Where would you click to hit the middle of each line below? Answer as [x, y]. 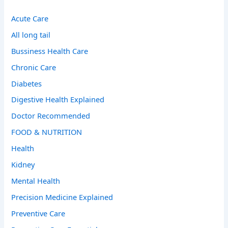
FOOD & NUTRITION [47, 132]
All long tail [31, 34]
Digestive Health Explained [58, 99]
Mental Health [36, 181]
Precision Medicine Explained [62, 197]
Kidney [23, 165]
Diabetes [27, 83]
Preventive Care [38, 213]
